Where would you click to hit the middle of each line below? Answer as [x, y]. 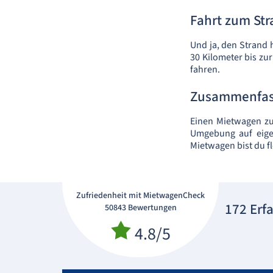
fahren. [205, 69]
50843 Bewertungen [140, 208]
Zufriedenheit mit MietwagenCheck [140, 196]
